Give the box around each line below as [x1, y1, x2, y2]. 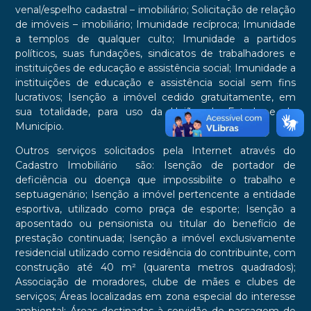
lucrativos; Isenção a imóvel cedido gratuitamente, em [15, 91, 296, 104]
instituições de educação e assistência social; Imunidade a [15, 62, 296, 75]
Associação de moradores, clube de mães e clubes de [15, 276, 296, 289]
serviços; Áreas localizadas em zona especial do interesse [15, 290, 296, 303]
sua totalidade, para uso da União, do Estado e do [15, 106, 296, 119]
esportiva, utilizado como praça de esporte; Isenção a [15, 203, 296, 216]
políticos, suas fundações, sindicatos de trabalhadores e [15, 47, 296, 60]
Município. [15, 120, 64, 133]
